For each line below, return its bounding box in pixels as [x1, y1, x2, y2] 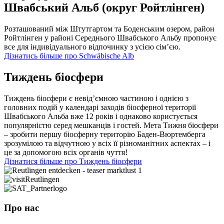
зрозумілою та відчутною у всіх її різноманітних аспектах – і [4, 139, 210, 148]
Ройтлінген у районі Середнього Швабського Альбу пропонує [4, 33, 216, 42]
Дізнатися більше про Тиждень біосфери [4, 157, 142, 166]
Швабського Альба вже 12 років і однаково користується [4, 112, 197, 121]
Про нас [4, 202, 39, 213]
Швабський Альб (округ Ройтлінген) [4, 1, 204, 14]
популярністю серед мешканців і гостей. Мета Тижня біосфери [4, 121, 218, 130]
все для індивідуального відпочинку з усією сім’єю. [4, 42, 180, 51]
